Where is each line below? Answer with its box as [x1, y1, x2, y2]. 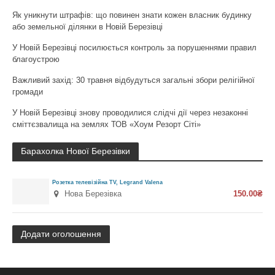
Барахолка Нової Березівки [21, 146, 130, 156]
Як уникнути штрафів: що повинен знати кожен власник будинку [12, 10, 252, 20]
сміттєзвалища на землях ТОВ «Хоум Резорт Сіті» [12, 120, 201, 129]
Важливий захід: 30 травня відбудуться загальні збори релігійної [12, 76, 255, 85]
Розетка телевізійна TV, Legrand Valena [52, 179, 163, 185]
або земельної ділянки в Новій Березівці [12, 22, 163, 31]
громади [12, 87, 43, 96]
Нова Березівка [62, 189, 122, 199]
